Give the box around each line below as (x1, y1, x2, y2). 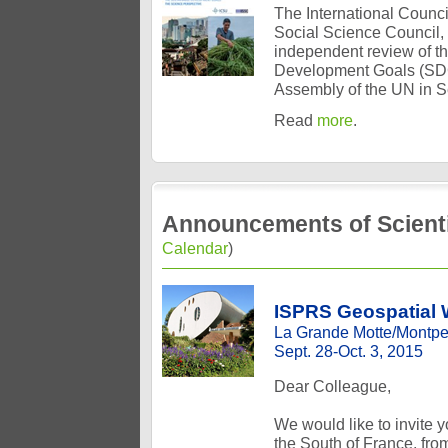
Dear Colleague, (274, 377, 391, 395)
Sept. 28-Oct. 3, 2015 (274, 342, 423, 360)
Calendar (162, 239, 228, 257)
